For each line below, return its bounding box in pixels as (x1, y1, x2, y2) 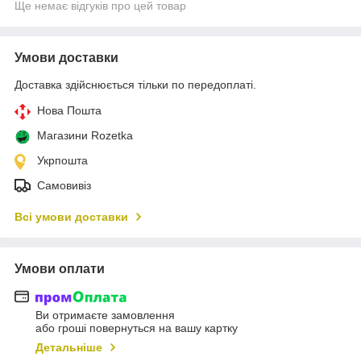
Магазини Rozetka (37, 128, 133, 142)
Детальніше (35, 341, 102, 355)
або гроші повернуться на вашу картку (35, 322, 238, 335)
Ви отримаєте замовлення (35, 309, 175, 322)
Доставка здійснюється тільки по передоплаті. (15, 77, 256, 91)
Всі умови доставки (15, 210, 128, 223)
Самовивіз (37, 178, 91, 192)
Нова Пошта (37, 103, 102, 117)
